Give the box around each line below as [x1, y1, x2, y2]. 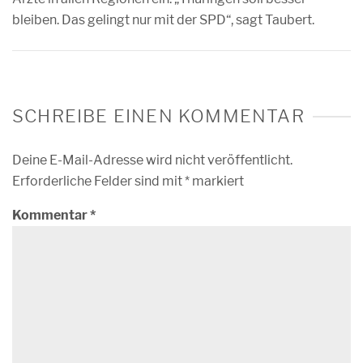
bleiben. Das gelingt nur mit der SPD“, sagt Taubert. [12, 12, 314, 28]
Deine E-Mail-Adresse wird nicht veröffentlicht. [12, 152, 293, 168]
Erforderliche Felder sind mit [12, 173, 185, 189]
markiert [190, 173, 244, 189]
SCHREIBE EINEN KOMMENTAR [12, 105, 305, 126]
